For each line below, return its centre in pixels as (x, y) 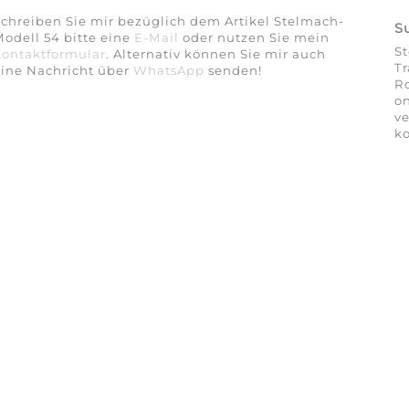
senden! (233, 71)
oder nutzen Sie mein (254, 38)
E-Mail (156, 38)
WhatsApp (168, 71)
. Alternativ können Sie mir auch (215, 54)
